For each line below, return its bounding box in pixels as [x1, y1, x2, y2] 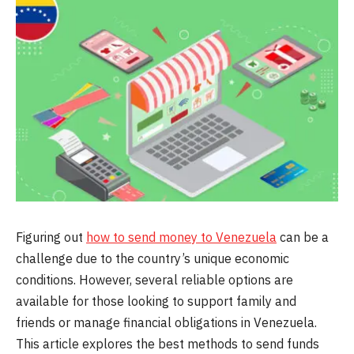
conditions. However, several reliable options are [16, 271, 293, 288]
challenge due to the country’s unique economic [16, 250, 289, 266]
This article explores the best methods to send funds [16, 335, 319, 352]
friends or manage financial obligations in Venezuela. [16, 314, 317, 330]
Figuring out [16, 228, 86, 245]
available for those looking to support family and [16, 292, 296, 309]
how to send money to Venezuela [86, 228, 277, 245]
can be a [277, 228, 329, 245]
